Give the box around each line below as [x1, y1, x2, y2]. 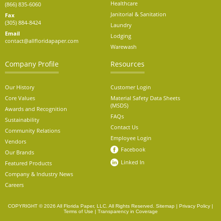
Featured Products [5, 159, 52, 167]
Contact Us [110, 123, 138, 131]
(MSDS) [110, 101, 128, 109]
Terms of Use [63, 208, 93, 214]
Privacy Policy [179, 203, 210, 209]
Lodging [110, 32, 131, 39]
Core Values [5, 94, 35, 102]
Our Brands [5, 148, 34, 156]
